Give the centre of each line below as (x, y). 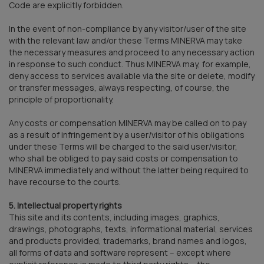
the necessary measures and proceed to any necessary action (132, 52)
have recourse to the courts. (65, 181)
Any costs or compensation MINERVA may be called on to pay (128, 123)
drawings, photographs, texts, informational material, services (131, 229)
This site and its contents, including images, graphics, (114, 217)
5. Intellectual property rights (65, 205)
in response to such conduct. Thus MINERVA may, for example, (130, 64)
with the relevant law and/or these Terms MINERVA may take (126, 40)
